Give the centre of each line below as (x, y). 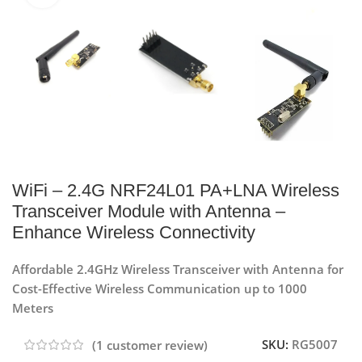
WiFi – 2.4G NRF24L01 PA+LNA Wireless (176, 191)
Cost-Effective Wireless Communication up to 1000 (160, 289)
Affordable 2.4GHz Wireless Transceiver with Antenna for (178, 269)
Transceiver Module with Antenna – (149, 212)
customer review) (156, 345)
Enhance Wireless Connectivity (134, 233)
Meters (33, 308)
